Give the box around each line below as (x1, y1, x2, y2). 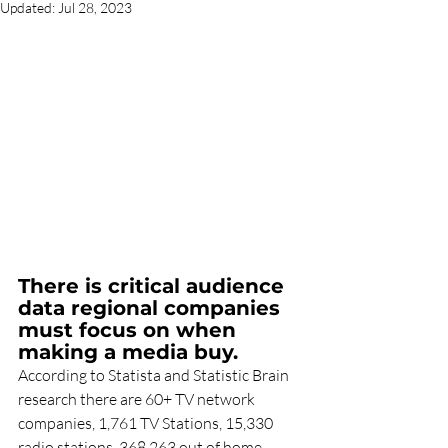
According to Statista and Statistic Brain (18, 365, 292, 386)
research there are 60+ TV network (18, 389, 258, 410)
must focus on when (18, 318, 242, 343)
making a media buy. (18, 340, 238, 365)
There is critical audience (18, 274, 290, 299)
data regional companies (18, 296, 286, 321)
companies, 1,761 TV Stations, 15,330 (18, 413, 276, 434)
